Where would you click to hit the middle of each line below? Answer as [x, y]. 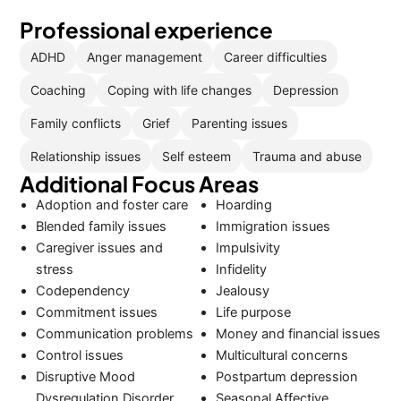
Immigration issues [273, 226]
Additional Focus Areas [140, 183]
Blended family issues [102, 226]
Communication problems [115, 334]
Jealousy [242, 291]
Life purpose [253, 312]
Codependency [83, 291]
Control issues [80, 355]
